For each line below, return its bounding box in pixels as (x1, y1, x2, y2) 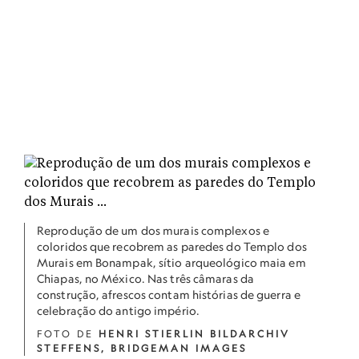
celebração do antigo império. (37, 304, 200, 317)
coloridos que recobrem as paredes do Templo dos (37, 240, 307, 253)
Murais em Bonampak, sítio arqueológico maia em (37, 256, 306, 269)
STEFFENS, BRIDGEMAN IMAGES (37, 342, 247, 354)
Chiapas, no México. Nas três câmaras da (37, 272, 254, 285)
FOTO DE (37, 328, 99, 340)
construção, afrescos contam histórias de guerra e (37, 288, 301, 301)
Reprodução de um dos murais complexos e (37, 224, 269, 237)
